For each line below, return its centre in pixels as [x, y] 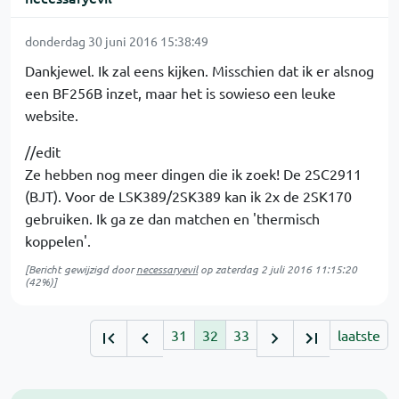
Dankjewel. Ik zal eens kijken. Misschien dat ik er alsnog [199, 71]
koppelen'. [58, 241]
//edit [43, 152]
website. [52, 115]
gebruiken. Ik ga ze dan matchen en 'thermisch [172, 219]
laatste [359, 335]
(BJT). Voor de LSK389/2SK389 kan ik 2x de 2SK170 [188, 196]
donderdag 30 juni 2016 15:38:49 [117, 41]
